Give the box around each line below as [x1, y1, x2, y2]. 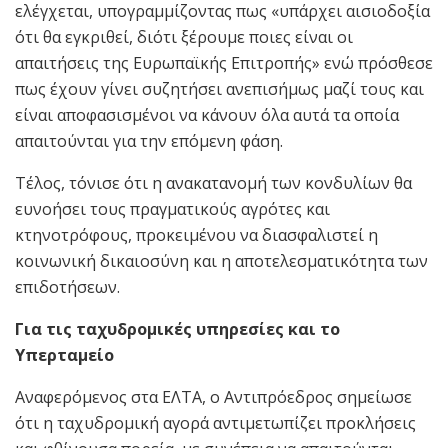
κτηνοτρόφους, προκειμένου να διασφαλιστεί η [15, 223, 378, 246]
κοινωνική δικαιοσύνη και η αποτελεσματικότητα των [15, 249, 428, 272]
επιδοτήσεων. [15, 275, 120, 298]
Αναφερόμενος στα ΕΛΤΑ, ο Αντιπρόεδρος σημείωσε [15, 385, 412, 408]
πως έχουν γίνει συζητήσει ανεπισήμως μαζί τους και [15, 77, 424, 100]
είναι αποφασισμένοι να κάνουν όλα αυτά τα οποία [15, 103, 399, 126]
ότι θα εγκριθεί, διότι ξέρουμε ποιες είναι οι [15, 25, 353, 48]
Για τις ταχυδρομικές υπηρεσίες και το [15, 317, 340, 340]
